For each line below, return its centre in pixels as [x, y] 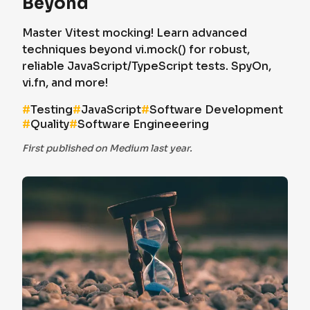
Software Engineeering [143, 124]
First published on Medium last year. [107, 148]
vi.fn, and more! [65, 83]
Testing [52, 110]
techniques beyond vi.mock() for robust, [136, 49]
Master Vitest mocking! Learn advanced [135, 33]
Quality [50, 124]
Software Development [216, 110]
